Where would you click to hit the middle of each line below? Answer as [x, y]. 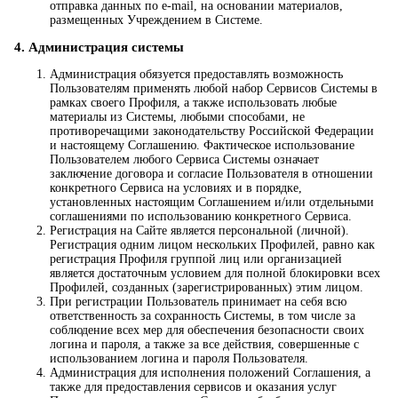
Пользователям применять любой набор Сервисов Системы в [214, 89]
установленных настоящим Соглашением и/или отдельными [212, 203]
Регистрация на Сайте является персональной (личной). [199, 231]
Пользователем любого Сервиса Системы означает [184, 160]
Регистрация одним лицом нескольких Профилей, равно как [212, 245]
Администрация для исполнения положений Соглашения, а [210, 373]
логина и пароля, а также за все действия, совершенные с [204, 345]
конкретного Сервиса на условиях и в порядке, [176, 188]
